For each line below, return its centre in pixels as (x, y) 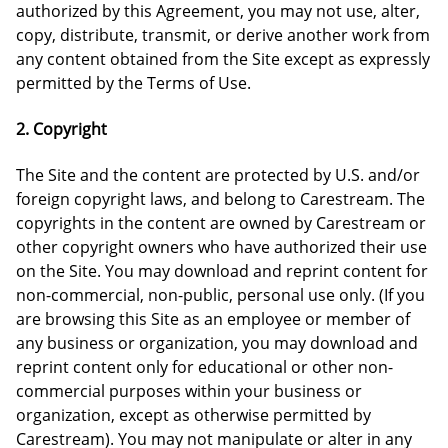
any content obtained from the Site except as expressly (223, 59)
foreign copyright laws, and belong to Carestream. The (220, 199)
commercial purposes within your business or (189, 391)
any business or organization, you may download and (217, 343)
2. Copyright (61, 129)
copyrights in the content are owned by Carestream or (221, 223)
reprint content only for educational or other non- (204, 367)
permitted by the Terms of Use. (133, 83)
